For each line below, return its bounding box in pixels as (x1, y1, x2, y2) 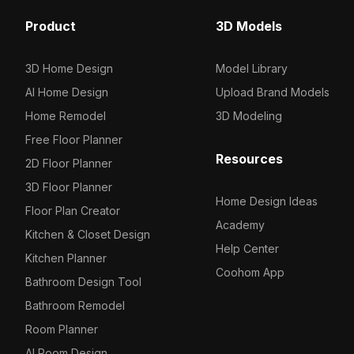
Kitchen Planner (25, 251, 107, 265)
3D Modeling (215, 109, 282, 123)
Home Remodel (25, 109, 106, 123)
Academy (215, 218, 265, 232)
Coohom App (215, 265, 284, 280)
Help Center (215, 242, 279, 256)
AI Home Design (25, 85, 108, 100)
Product (25, 18, 76, 35)
